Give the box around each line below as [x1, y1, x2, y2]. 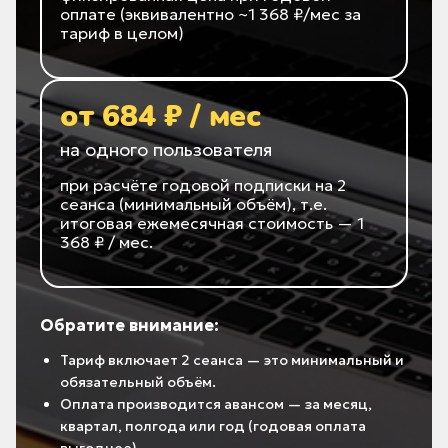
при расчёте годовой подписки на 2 [60, 175, 346, 196]
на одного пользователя [60, 138, 272, 162]
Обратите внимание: [40, 315, 219, 336]
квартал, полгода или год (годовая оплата [60, 417, 366, 436]
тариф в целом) [60, 23, 184, 44]
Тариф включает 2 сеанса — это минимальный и [60, 351, 404, 370]
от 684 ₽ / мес [60, 96, 261, 138]
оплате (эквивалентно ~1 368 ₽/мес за [60, 4, 361, 25]
